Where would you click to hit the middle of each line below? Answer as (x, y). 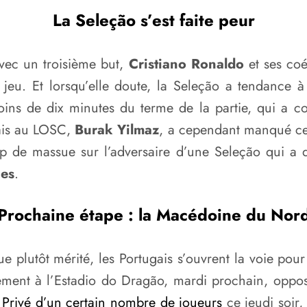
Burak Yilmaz (117, 130)
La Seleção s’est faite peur (153, 21)
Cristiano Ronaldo (186, 64)
